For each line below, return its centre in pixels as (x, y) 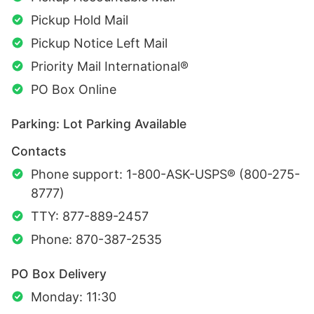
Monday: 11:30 (74, 296)
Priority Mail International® (110, 66)
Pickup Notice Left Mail (99, 43)
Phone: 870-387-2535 (96, 239)
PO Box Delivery (59, 273)
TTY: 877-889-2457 (90, 216)
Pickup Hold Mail (80, 20)
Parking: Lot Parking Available (99, 123)
